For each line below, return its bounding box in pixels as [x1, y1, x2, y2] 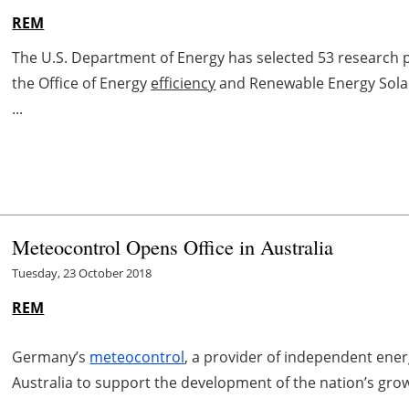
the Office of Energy [12, 72, 152, 93]
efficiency [151, 72, 216, 93]
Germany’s [12, 346, 90, 367]
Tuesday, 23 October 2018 [12, 264, 152, 281]
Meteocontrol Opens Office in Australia [12, 232, 334, 260]
